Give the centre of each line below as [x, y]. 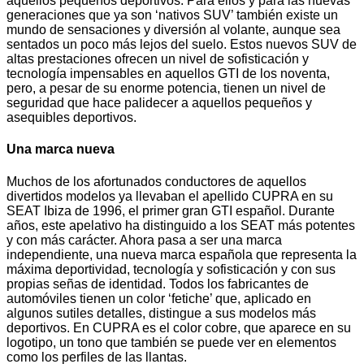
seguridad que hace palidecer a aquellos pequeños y [159, 103]
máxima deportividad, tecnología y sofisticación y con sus [171, 269]
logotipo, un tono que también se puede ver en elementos [171, 342]
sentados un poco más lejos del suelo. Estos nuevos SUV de [182, 45]
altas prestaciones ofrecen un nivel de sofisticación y [158, 59]
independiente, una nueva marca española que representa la [182, 254]
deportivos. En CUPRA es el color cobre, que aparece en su [179, 327]
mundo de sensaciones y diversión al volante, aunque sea [173, 30]
